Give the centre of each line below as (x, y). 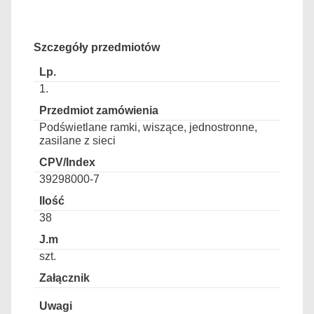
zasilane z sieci (77, 141)
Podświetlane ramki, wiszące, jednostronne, (148, 128)
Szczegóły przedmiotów (97, 48)
